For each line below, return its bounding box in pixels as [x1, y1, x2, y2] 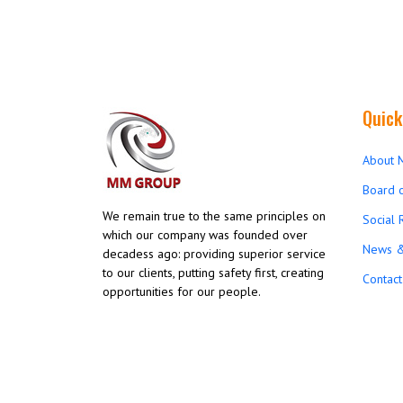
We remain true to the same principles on [103, 208, 326, 224]
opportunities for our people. [103, 283, 261, 300]
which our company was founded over [103, 227, 308, 243]
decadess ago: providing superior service [103, 246, 326, 262]
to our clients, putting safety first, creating [103, 264, 324, 281]
